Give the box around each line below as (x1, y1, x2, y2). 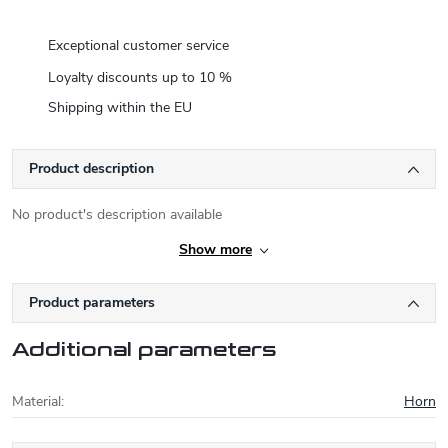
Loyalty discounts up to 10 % (48, 67, 232, 87)
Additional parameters (12, 339, 276, 361)
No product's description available (12, 205, 222, 224)
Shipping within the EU (48, 98, 192, 118)
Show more (179, 240, 252, 259)
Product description (29, 159, 154, 178)
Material (12, 392, 61, 411)
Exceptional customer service (48, 36, 229, 55)
